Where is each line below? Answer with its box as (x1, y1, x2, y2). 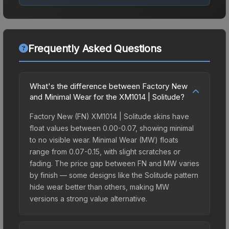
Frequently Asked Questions (28, 42, 162, 55)
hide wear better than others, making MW (30, 182, 169, 191)
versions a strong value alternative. (30, 194, 147, 203)
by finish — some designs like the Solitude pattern (30, 170, 198, 179)
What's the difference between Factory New (30, 81, 188, 91)
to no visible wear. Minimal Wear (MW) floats (30, 135, 178, 144)
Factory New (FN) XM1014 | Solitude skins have (30, 111, 189, 121)
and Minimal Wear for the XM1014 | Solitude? (30, 91, 185, 102)
